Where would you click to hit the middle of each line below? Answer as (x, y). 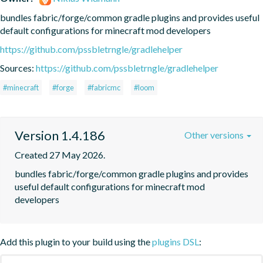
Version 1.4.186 (60, 135)
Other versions (215, 134)
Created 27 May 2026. (60, 154)
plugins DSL (176, 241)
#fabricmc (104, 87)
